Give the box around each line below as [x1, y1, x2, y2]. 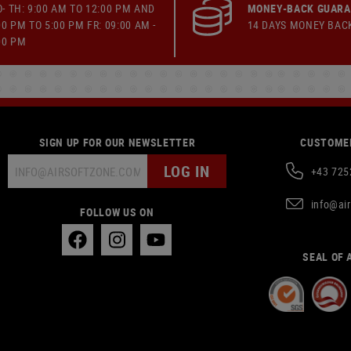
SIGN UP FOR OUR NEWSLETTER [38, 135, 196, 150]
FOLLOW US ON [80, 204, 154, 219]
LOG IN [163, 160, 210, 182]
